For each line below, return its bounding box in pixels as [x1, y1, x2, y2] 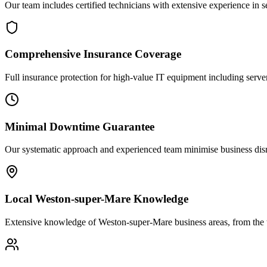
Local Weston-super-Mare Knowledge [5, 193, 188, 206]
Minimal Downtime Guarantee [5, 120, 154, 133]
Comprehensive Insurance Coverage [5, 48, 181, 61]
